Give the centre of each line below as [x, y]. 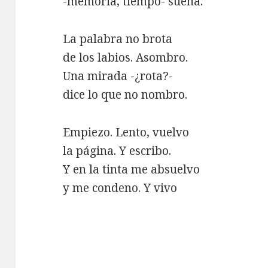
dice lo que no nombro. [125, 94]
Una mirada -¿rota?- [118, 76]
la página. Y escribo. [117, 150]
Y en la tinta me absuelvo [132, 169]
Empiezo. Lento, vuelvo [126, 132]
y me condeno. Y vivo [120, 188]
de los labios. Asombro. [126, 57]
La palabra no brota [118, 39]
